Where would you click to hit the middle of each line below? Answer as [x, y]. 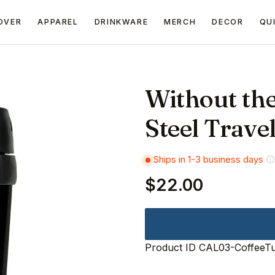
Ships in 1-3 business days [207, 159]
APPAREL [58, 22]
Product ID [170, 247]
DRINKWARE [121, 22]
